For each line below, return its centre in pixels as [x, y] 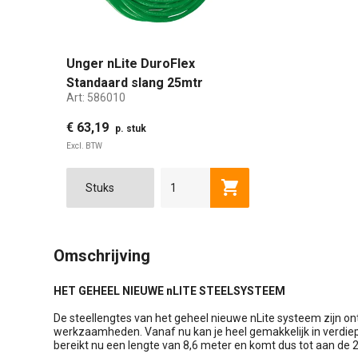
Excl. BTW [84, 145]
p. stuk [131, 128]
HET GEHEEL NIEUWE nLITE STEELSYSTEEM [169, 290]
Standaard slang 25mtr [135, 83]
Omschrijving [102, 255]
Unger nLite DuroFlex [131, 64]
